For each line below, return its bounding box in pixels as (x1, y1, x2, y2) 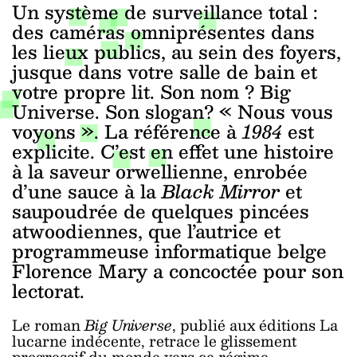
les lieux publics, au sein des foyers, (12, 37, 341, 67)
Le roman (12, 312, 84, 337)
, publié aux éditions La (172, 312, 338, 337)
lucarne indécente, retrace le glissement (12, 328, 296, 353)
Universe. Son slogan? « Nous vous (12, 96, 333, 127)
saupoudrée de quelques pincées (12, 196, 309, 226)
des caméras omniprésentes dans (12, 17, 315, 47)
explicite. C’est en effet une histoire (12, 136, 334, 167)
